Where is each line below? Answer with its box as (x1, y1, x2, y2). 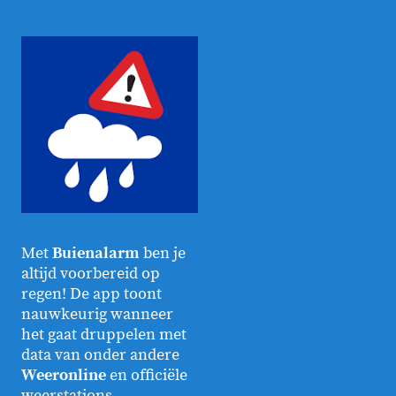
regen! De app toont (21, 283, 162, 304)
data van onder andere (21, 344, 179, 365)
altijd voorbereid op (21, 263, 160, 284)
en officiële (106, 364, 187, 385)
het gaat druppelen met (21, 324, 187, 345)
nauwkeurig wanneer (21, 303, 173, 324)
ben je (140, 242, 186, 263)
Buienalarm (52, 242, 140, 263)
